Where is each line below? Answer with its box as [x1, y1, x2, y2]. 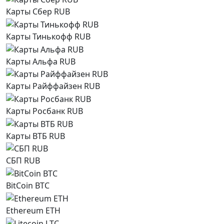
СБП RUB [6, 155, 40, 166]
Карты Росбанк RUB [6, 105, 83, 117]
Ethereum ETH [6, 204, 60, 216]
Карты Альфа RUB [6, 55, 75, 67]
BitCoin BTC [6, 180, 49, 191]
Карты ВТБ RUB [6, 130, 65, 141]
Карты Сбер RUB [6, 6, 70, 17]
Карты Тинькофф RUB [6, 30, 90, 42]
